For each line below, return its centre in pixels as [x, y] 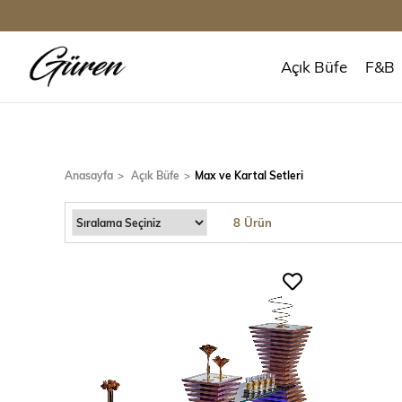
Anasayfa [89, 175]
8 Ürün [253, 222]
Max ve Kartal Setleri [249, 175]
